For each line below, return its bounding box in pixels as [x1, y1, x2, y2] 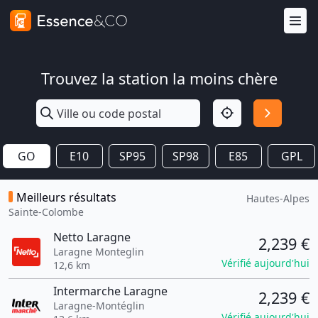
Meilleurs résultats [16, 190, 116, 205]
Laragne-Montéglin [53, 299, 145, 312]
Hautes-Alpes [246, 192, 309, 205]
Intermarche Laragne [53, 283, 168, 299]
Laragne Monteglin [53, 245, 144, 258]
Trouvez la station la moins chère [40, 68, 278, 89]
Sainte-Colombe [9, 205, 84, 219]
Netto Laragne [53, 229, 131, 245]
